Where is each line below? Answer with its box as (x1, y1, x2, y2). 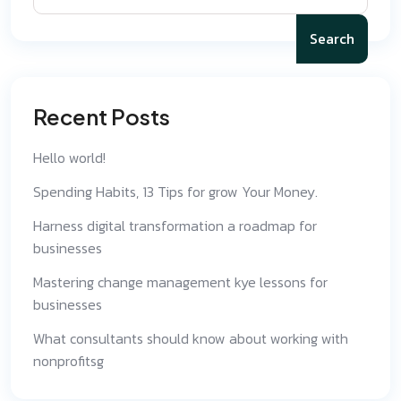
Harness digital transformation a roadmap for (33, 214, 317, 236)
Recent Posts (33, 102, 170, 130)
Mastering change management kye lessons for (33, 270, 328, 293)
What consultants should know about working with (33, 327, 348, 349)
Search (310, 27, 354, 49)
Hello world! (33, 146, 106, 168)
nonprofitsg (33, 349, 104, 371)
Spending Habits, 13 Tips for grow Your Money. (33, 180, 318, 202)
